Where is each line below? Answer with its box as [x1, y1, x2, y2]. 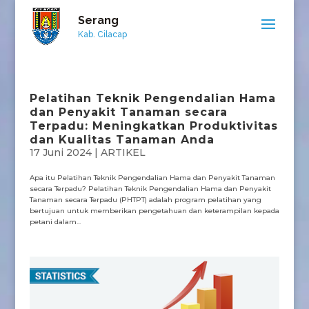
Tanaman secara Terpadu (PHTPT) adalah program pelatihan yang [29, 195, 261, 204]
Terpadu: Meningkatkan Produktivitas [29, 119, 278, 132]
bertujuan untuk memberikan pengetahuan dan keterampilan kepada [29, 206, 279, 215]
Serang [77, 14, 119, 27]
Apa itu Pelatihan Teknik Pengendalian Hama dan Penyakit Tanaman [29, 173, 275, 182]
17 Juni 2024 [29, 146, 92, 159]
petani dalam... [29, 217, 81, 226]
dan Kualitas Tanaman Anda [29, 133, 215, 146]
